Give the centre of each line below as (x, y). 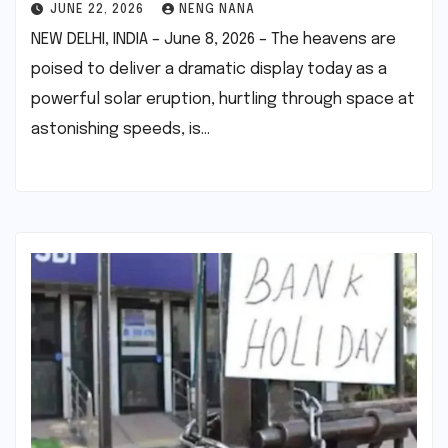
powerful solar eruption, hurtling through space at (223, 100)
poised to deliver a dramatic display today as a (209, 70)
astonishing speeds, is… (120, 130)
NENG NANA (217, 10)
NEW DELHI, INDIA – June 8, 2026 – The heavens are (213, 40)
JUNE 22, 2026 (99, 10)
